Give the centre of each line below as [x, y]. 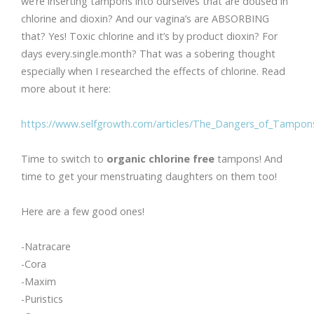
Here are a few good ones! [83, 212]
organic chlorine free [162, 159]
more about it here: [66, 89]
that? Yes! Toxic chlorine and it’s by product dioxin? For [149, 36]
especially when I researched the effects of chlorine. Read [153, 71]
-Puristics [42, 299]
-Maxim [39, 282]
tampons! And [250, 159]
